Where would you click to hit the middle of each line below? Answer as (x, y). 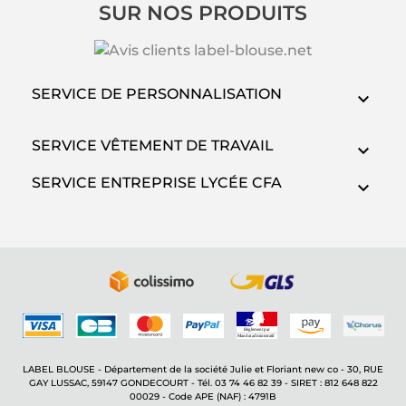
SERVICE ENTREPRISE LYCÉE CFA (157, 183)
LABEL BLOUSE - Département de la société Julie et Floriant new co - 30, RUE (203, 370)
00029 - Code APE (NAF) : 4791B (203, 397)
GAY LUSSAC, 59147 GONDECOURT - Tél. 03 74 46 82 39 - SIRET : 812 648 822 (203, 383)
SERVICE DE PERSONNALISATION (157, 94)
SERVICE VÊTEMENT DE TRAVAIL (153, 146)
